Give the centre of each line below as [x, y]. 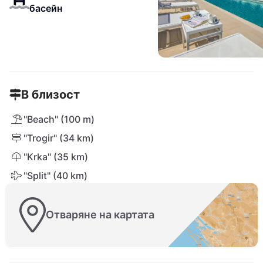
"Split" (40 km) [55, 176]
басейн [45, 8]
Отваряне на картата [100, 215]
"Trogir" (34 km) [59, 138]
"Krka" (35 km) [56, 157]
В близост [50, 95]
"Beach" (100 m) [59, 119]
